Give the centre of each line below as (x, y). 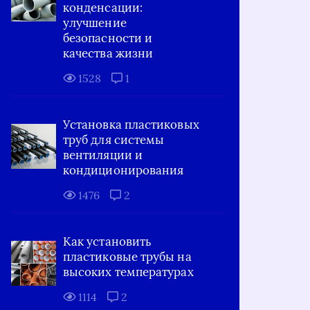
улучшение (95, 23)
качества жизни (108, 53)
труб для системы (114, 140)
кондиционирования (124, 170)
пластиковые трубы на (127, 257)
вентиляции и (103, 155)
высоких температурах (128, 272)
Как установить (108, 241)
